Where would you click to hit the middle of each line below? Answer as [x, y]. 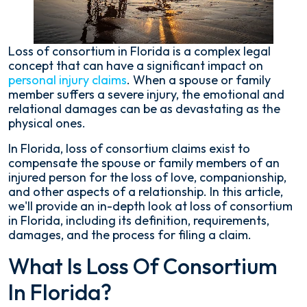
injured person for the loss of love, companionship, [147, 177]
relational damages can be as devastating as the [144, 109]
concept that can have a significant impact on [136, 66]
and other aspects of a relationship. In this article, [146, 192]
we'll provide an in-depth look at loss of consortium [150, 206]
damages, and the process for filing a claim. [130, 235]
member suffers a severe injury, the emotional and [146, 95]
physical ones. [47, 123]
